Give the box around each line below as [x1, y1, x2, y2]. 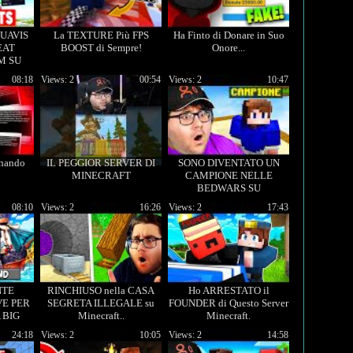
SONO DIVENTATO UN [177, 157, 280, 169]
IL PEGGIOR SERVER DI [46, 157, 155, 169]
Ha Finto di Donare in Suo [173, 29, 284, 41]
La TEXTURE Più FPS [53, 29, 149, 41]
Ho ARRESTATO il [188, 284, 269, 296]
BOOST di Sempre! [60, 42, 142, 54]
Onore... [212, 42, 245, 54]
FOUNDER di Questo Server [169, 297, 288, 309]
